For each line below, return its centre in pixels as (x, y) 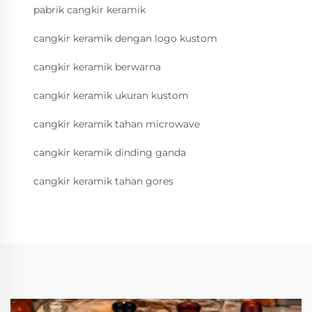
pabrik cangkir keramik (89, 10)
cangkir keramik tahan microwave (117, 124)
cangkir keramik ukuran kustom (111, 96)
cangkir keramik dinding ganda (110, 153)
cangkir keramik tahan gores (103, 181)
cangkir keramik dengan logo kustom (125, 39)
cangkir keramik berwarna (97, 67)
